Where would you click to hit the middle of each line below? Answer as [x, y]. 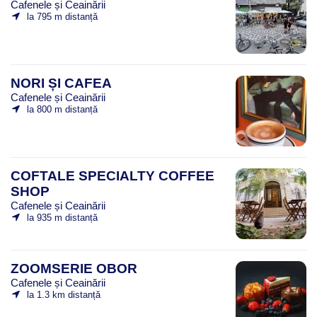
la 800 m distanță [62, 109]
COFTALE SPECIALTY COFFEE [113, 175]
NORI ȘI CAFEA [61, 83]
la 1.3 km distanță [63, 294]
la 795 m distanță [62, 16]
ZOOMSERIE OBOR [74, 268]
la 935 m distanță [62, 217]
